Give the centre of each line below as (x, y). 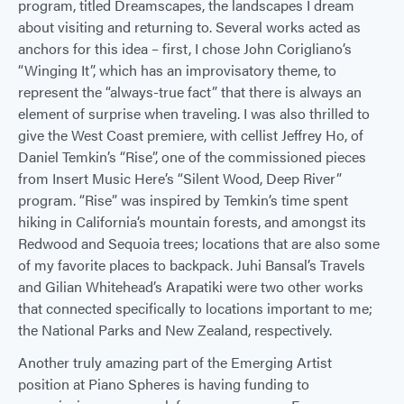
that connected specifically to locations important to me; (195, 308)
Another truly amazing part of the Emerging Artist (175, 362)
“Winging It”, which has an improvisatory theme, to (177, 70)
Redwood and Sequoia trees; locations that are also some (199, 243)
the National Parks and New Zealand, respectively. (175, 330)
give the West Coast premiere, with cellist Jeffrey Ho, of (191, 135)
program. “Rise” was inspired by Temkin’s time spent (183, 200)
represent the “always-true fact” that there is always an (190, 92)
